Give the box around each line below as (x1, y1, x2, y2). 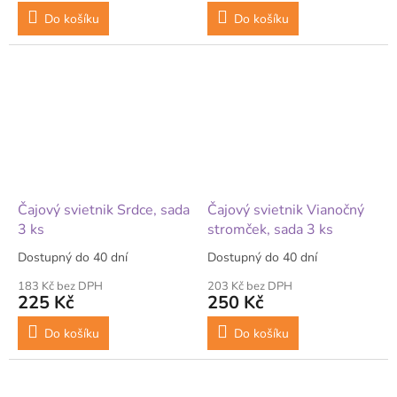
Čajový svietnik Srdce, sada (18, 199, 190, 220)
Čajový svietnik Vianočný (207, 199, 364, 220)
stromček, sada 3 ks (207, 219, 333, 239)
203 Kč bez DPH (207, 277, 292, 294)
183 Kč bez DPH (18, 277, 103, 294)
